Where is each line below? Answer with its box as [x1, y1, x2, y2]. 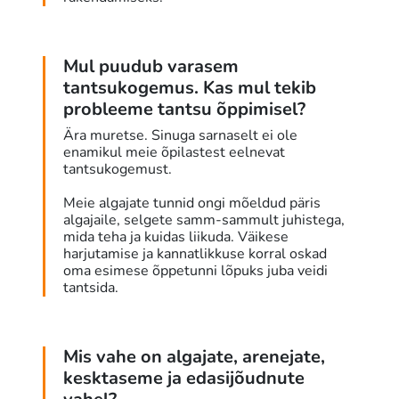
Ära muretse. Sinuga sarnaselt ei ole [63, 126, 297, 146]
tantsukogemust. [63, 159, 172, 180]
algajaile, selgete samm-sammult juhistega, [63, 210, 345, 231]
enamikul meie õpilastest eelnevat [63, 142, 285, 163]
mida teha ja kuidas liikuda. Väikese [63, 227, 289, 248]
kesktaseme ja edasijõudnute [63, 366, 305, 391]
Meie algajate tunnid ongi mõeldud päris [63, 193, 321, 214]
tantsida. [63, 278, 118, 298]
